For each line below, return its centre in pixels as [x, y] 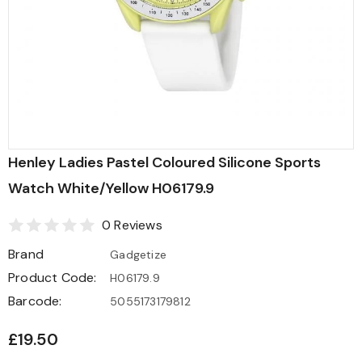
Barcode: [35, 301]
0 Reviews [132, 225]
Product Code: [53, 278]
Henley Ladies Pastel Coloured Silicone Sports [164, 162]
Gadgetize [139, 255]
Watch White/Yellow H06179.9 [111, 188]
